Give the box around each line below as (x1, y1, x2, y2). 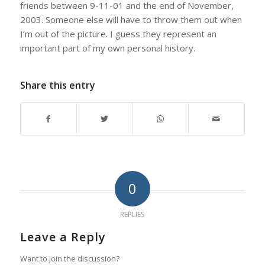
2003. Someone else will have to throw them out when (20, 13, 242, 25)
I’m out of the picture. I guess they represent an (20, 27, 216, 40)
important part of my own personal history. (20, 41, 195, 54)
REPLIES (120, 209, 145, 219)
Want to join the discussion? (20, 253, 119, 264)
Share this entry (20, 78, 95, 92)
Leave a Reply (20, 228, 106, 245)
